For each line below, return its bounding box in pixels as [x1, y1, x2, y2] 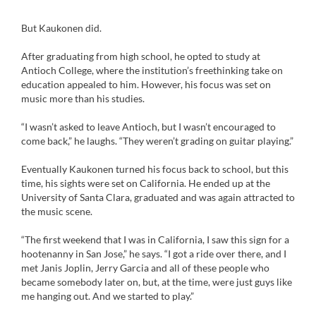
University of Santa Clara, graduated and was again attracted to [21, 191, 295, 203]
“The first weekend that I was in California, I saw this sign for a [21, 233, 289, 245]
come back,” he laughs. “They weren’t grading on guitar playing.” [21, 135, 293, 147]
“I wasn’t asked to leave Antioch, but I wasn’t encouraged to [21, 121, 276, 133]
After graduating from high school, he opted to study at [21, 50, 260, 62]
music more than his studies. [21, 92, 145, 104]
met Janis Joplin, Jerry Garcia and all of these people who [21, 262, 269, 274]
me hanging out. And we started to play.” [21, 290, 194, 302]
